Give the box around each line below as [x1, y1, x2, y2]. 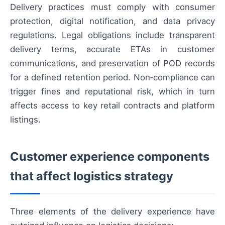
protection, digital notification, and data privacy [10, 16, 215, 27]
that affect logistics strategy [10, 169, 173, 184]
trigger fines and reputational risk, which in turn [10, 86, 215, 97]
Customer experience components [10, 149, 209, 164]
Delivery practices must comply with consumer [10, 2, 215, 13]
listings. [10, 115, 41, 125]
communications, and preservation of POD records [10, 58, 215, 69]
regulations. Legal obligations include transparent [10, 30, 215, 41]
